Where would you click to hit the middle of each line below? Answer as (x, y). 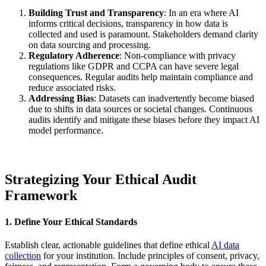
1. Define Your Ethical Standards (71, 221)
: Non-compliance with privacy (178, 55)
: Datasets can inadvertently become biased (174, 98)
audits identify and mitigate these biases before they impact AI (144, 119)
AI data (225, 245)
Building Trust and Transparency (96, 12)
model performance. (66, 130)
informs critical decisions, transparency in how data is (128, 23)
